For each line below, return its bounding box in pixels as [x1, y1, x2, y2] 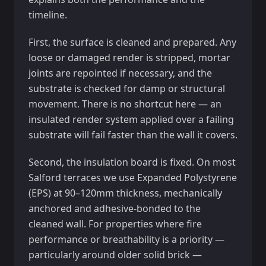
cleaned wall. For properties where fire [28, 217, 202, 230]
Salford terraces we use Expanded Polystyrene [28, 171, 237, 184]
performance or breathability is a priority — [28, 233, 224, 246]
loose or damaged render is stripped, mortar [28, 51, 230, 64]
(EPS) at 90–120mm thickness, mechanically [28, 186, 222, 199]
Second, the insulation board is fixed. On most [28, 156, 236, 169]
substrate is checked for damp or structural [28, 82, 225, 95]
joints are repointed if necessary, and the [28, 66, 212, 80]
